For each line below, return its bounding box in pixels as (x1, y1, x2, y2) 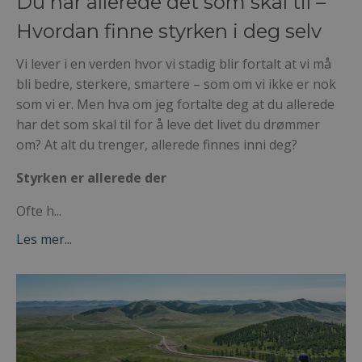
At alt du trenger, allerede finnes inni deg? (44, 135, 297, 154)
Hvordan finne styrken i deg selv (16, 19, 322, 43)
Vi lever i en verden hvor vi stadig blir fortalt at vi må (16, 54, 331, 73)
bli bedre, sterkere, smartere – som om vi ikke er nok (16, 74, 336, 93)
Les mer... (16, 229, 72, 248)
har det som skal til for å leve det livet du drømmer (16, 115, 320, 133)
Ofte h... (16, 201, 61, 220)
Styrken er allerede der (16, 168, 166, 187)
